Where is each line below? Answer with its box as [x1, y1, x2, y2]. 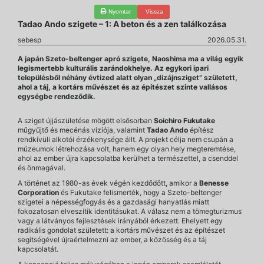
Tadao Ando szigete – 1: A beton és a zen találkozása [18, 19, 226, 29]
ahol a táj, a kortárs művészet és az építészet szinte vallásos [18, 82, 227, 91]
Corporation [18, 188, 59, 197]
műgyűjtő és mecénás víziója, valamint [18, 126, 147, 134]
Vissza [144, 8, 163, 15]
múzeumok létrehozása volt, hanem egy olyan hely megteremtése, [18, 144, 236, 153]
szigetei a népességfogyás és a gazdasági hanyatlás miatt [18, 197, 209, 206]
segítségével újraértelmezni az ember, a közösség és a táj [18, 235, 207, 244]
